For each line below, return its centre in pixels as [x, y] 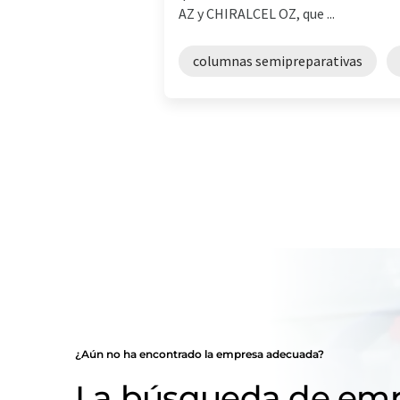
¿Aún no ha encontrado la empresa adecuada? [200, 354]
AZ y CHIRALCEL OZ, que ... [257, 13]
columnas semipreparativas [278, 61]
